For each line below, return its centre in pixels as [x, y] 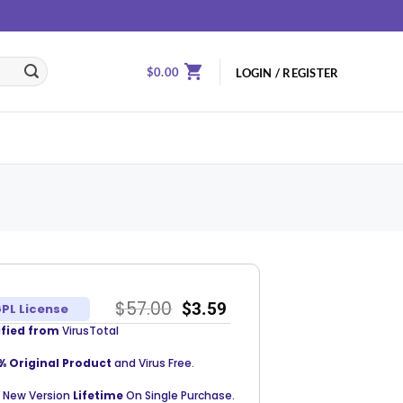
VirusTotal [89, 331]
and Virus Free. [154, 363]
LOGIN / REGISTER [287, 73]
